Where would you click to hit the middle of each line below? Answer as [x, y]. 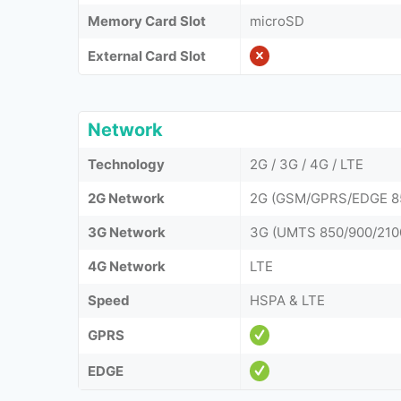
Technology [126, 164]
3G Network [127, 232]
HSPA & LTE [287, 300]
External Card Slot [147, 56]
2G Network [126, 198]
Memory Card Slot [147, 21]
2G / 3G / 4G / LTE [307, 164]
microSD [277, 21]
